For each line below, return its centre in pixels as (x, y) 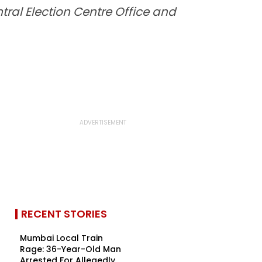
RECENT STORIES (64, 214)
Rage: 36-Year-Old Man (70, 249)
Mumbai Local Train (61, 238)
